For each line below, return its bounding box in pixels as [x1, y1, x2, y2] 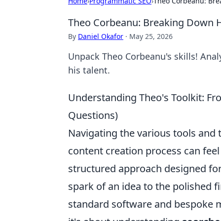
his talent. [68, 64, 110, 76]
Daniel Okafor [78, 32, 123, 41]
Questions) [68, 109, 118, 122]
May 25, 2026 [129, 32, 173, 41]
